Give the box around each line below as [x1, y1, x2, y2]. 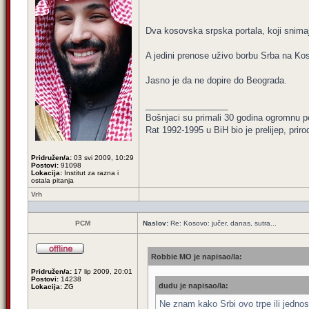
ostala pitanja [31, 177, 74, 184]
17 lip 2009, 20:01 [72, 268, 132, 275]
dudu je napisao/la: [159, 281, 228, 290]
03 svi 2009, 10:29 [72, 154, 134, 161]
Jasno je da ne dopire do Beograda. [146, 75, 287, 86]
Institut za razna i [62, 169, 119, 177]
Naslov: [143, 219, 168, 227]
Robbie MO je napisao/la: [151, 252, 242, 261]
